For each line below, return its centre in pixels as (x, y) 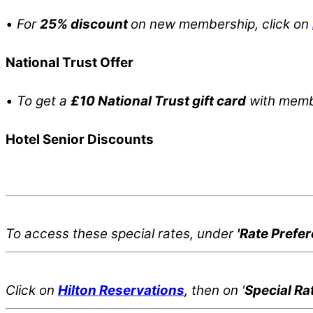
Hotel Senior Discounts (80, 139)
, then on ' (214, 291)
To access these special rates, (101, 234)
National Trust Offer (70, 62)
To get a (42, 101)
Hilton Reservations (121, 291)
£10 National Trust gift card (158, 101)
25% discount (85, 24)
